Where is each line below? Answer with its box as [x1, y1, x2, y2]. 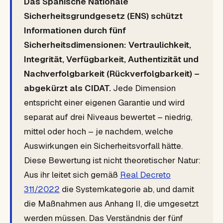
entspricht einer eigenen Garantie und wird [24, 97, 185, 108]
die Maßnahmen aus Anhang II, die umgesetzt [24, 198, 199, 209]
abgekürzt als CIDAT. [24, 83, 111, 94]
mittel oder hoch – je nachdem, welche [24, 126, 173, 137]
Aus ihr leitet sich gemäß [24, 169, 120, 180]
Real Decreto [120, 169, 171, 180]
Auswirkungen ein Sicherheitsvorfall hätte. [24, 140, 183, 151]
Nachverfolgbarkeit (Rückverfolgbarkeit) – [24, 68, 200, 79]
